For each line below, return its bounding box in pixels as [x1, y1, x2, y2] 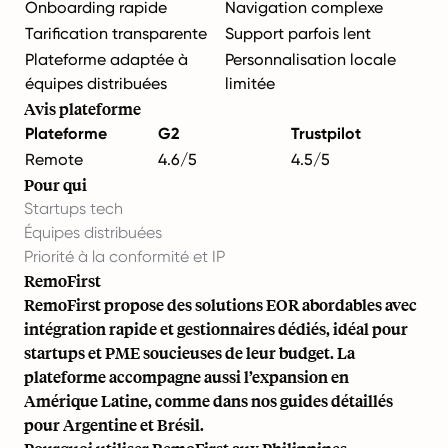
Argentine [63, 413, 137, 435]
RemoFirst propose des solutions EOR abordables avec [24, 293, 417, 315]
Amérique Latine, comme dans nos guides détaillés [24, 389, 393, 411]
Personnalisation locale [225, 49, 396, 69]
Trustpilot [291, 123, 361, 143]
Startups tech [24, 198, 123, 218]
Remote [25, 149, 83, 169]
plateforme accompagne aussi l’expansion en [24, 365, 349, 387]
